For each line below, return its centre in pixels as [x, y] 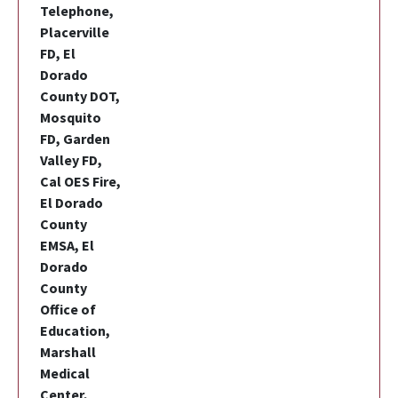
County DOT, [80, 96]
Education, [75, 330]
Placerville [75, 32]
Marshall [68, 351]
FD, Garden [75, 138]
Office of [68, 309]
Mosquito [71, 117]
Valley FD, [71, 159]
